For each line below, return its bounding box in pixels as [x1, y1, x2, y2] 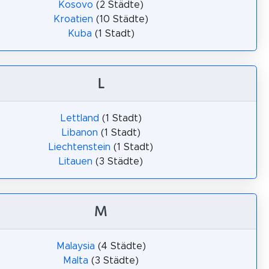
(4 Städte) [94, 241, 146, 251]
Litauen [59, 157, 92, 166]
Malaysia [56, 241, 95, 251]
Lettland [60, 113, 99, 123]
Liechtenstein [49, 142, 110, 152]
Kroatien [53, 14, 93, 24]
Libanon [61, 128, 98, 138]
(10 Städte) [93, 14, 148, 24]
